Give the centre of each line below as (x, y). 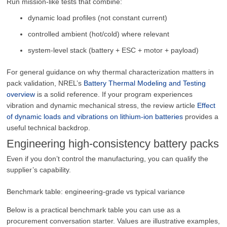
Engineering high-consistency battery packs (113, 143)
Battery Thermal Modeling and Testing (145, 83)
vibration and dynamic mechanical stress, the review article (102, 105)
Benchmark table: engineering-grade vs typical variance (96, 191)
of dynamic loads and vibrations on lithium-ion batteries (95, 116)
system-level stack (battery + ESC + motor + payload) (113, 50)
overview (21, 94)
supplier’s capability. (39, 169)
